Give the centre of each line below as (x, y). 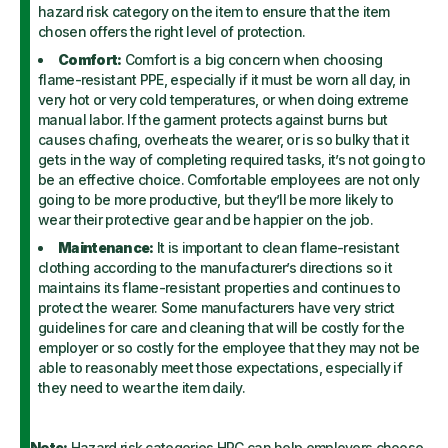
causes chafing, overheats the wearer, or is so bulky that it (223, 139)
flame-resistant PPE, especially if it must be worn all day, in (224, 79)
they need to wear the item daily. (143, 387)
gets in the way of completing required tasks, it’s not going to (231, 159)
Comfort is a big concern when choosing (252, 59)
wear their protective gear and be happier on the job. (207, 219)
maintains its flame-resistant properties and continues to (219, 287)
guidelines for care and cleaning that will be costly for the (221, 327)
